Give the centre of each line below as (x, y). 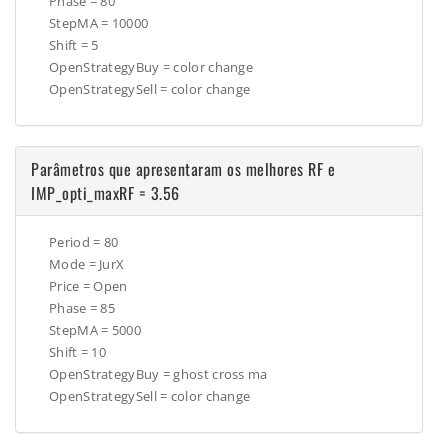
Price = (71, 286)
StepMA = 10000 (99, 23)
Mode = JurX (87, 264)
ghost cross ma (220, 374)
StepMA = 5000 (95, 330)
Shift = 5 (74, 45)
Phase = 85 (82, 308)
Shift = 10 (77, 352)
